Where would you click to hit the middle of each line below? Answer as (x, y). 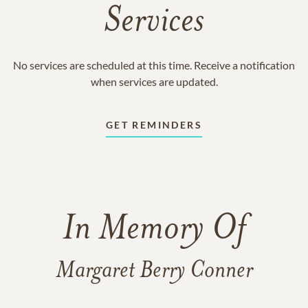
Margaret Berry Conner (154, 271)
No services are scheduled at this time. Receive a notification (154, 65)
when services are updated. (154, 81)
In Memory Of (154, 230)
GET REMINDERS (154, 125)
